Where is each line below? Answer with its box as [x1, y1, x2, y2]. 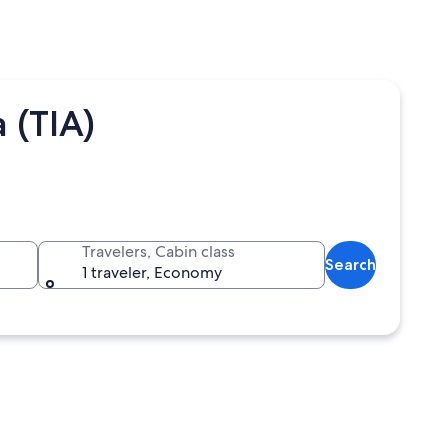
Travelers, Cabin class [82, 241, 235, 262]
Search [325, 255, 376, 274]
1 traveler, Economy [82, 262, 222, 283]
